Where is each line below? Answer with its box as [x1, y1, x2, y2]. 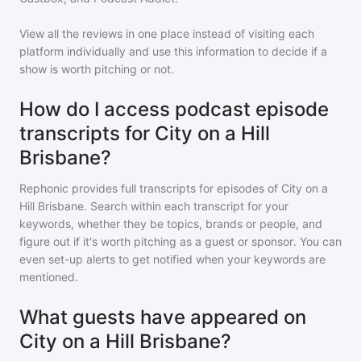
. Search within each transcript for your [84, 199, 288, 213]
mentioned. [19, 270, 78, 284]
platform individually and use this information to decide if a [19, 44, 327, 58]
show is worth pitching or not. [19, 62, 174, 76]
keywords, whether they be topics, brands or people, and [19, 217, 322, 230]
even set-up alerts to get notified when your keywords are [19, 252, 326, 266]
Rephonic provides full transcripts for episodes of [19, 181, 281, 195]
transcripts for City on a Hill [19, 122, 270, 145]
